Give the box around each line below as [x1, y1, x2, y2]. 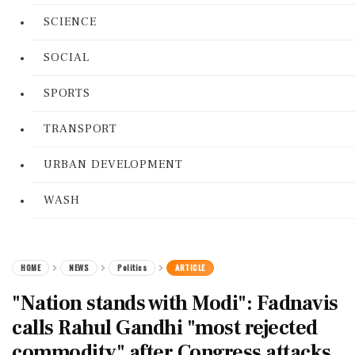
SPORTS [44, 86, 90, 101]
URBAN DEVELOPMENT [44, 157, 183, 172]
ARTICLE [175, 261, 205, 273]
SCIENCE [44, 14, 97, 29]
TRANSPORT [44, 121, 117, 136]
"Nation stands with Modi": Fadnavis [12, 290, 338, 317]
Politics [117, 261, 147, 273]
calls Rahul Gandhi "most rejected [12, 315, 318, 342]
